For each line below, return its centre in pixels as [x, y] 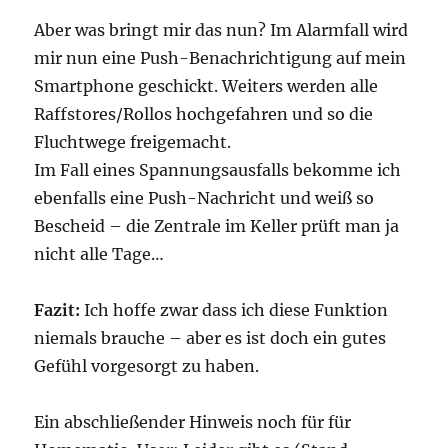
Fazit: [57, 310]
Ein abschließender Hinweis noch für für [193, 422]
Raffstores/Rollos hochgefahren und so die [204, 114]
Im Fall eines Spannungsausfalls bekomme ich [218, 170]
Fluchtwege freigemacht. [133, 142]
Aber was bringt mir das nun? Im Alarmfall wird [221, 30]
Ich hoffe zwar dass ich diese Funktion [234, 310]
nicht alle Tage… [99, 254]
